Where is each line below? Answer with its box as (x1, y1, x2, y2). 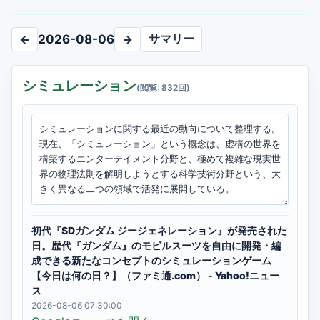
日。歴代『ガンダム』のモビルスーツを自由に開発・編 (31, 239, 281, 251)
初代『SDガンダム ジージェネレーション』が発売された (31, 224, 287, 236)
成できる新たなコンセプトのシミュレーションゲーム (31, 254, 271, 266)
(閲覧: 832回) (136, 82, 190, 93)
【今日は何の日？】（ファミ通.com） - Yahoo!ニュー (31, 269, 279, 281)
